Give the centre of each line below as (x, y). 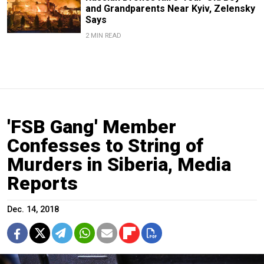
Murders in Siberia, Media (119, 164)
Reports (42, 183)
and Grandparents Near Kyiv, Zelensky (170, 8)
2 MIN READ (103, 35)
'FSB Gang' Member (92, 126)
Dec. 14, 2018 (33, 209)
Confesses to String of (105, 145)
